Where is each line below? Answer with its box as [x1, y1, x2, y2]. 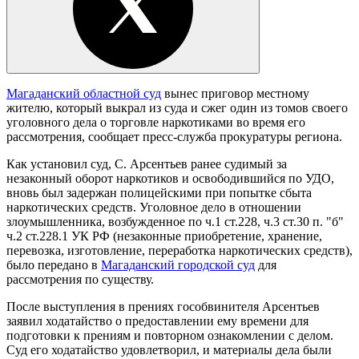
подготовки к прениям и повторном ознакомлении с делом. [6, 328, 333, 342]
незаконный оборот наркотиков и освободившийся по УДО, [6, 171, 334, 185]
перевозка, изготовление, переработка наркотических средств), [6, 243, 353, 257]
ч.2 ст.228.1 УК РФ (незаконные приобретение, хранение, [6, 228, 322, 243]
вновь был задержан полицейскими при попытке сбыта [6, 185, 312, 200]
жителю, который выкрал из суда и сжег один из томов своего [6, 100, 348, 115]
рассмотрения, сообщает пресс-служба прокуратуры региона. [6, 129, 342, 143]
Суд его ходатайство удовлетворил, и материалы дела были [6, 342, 332, 357]
